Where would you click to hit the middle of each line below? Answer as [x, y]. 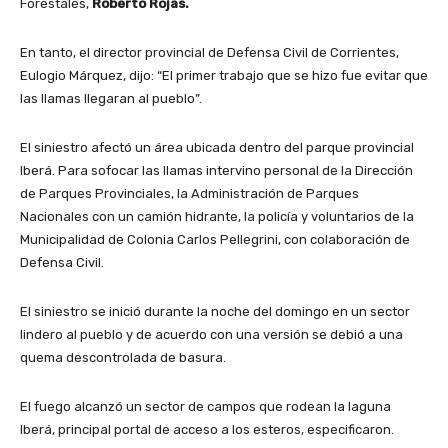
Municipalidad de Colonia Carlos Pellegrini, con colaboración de [215, 240]
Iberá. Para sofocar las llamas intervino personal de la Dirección [216, 171]
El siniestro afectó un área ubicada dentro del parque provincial [217, 148]
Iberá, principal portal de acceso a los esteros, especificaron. [207, 430]
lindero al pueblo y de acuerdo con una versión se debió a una [211, 335]
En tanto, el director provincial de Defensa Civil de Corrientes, [209, 53]
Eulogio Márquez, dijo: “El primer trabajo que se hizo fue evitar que [224, 76]
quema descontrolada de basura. [123, 358]
